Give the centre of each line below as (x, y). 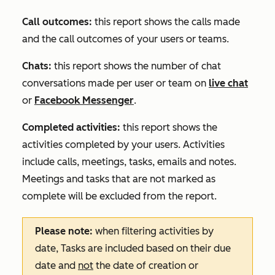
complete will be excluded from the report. (119, 196)
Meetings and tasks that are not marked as (119, 179)
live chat (228, 83)
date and (56, 266)
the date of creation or (146, 266)
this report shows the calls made (167, 22)
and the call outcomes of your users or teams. (126, 39)
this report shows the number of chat (137, 66)
